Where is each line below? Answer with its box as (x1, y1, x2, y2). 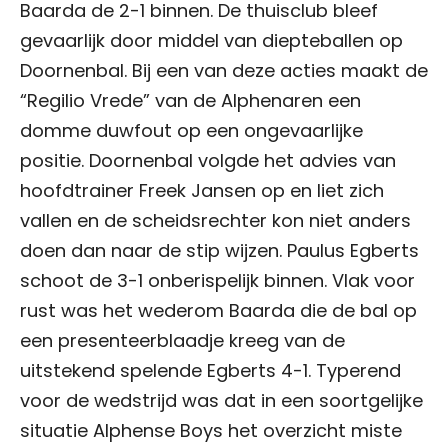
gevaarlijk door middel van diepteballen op (20, 28, 403, 53)
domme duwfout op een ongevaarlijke (20, 118, 363, 143)
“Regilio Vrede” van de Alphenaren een (20, 88, 361, 113)
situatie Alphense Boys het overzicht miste (20, 418, 402, 443)
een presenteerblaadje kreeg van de (20, 328, 345, 353)
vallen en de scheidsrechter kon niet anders (20, 208, 411, 233)
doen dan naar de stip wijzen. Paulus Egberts (20, 238, 419, 263)
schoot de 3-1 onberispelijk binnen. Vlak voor (20, 268, 415, 293)
